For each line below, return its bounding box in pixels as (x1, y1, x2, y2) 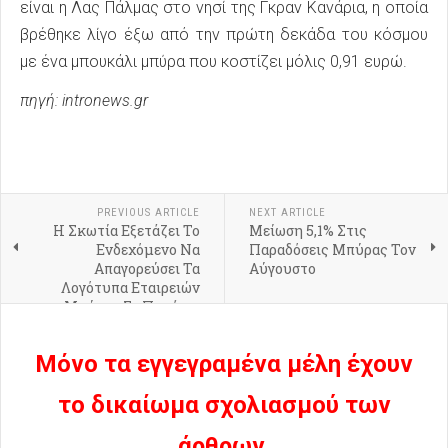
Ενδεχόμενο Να (95, 240, 200, 260)
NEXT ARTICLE (248, 206, 326, 220)
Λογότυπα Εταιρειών (60, 278, 200, 298)
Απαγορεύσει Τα (93, 259, 200, 279)
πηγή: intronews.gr (20, 91, 148, 111)
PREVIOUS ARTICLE (96, 206, 200, 220)
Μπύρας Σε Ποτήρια (63, 297, 200, 317)
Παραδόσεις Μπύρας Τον (248, 240, 416, 260)
